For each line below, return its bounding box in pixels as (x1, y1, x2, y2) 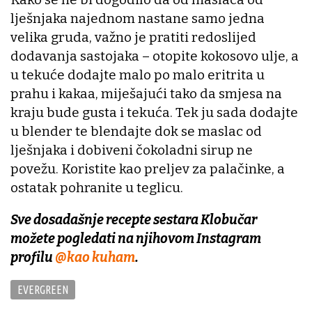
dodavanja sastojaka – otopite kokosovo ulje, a (10, 48, 299, 65)
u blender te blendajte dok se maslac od (10, 123, 262, 140)
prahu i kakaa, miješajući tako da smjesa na (10, 86, 282, 102)
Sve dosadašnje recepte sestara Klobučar (10, 212, 257, 228)
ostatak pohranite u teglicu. (10, 180, 183, 196)
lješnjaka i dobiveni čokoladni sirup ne (10, 142, 253, 159)
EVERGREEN (17, 283, 68, 297)
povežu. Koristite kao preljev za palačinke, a (10, 161, 285, 178)
